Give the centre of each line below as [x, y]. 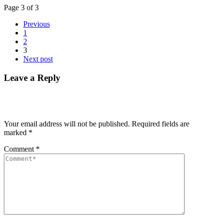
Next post [38, 59]
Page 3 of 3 [21, 8]
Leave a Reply [32, 77]
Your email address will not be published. [67, 124]
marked [16, 132]
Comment [20, 149]
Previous [37, 24]
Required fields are [161, 124]
